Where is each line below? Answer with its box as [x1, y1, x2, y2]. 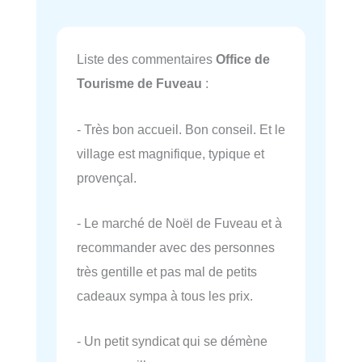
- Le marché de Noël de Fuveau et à [77, 215, 282, 230]
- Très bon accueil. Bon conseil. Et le [77, 121, 285, 137]
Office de [216, 52, 270, 67]
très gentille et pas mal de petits [77, 263, 257, 279]
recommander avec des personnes [77, 239, 275, 255]
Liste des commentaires [77, 52, 216, 67]
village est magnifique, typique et [77, 145, 264, 161]
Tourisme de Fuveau [77, 76, 202, 91]
